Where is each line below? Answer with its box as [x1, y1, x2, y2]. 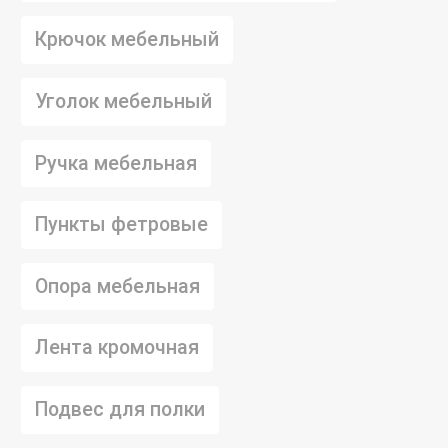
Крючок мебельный [35, 28, 219, 52]
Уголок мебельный [35, 89, 212, 113]
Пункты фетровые [35, 213, 208, 237]
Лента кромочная [35, 336, 199, 360]
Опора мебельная [35, 274, 200, 298]
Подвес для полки [35, 397, 205, 421]
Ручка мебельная [35, 151, 197, 175]
